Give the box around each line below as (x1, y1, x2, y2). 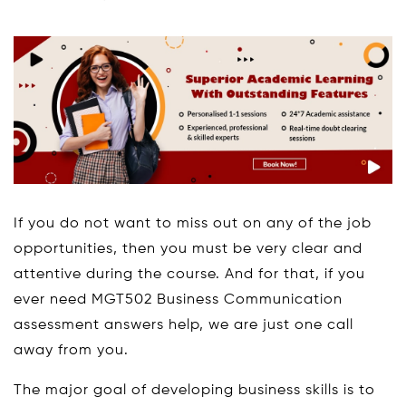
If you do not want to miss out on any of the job (14, 216, 372, 231)
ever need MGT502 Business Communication (14, 292, 343, 307)
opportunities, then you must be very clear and (14, 241, 362, 256)
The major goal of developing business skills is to (14, 382, 375, 398)
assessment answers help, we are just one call (14, 317, 353, 333)
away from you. (14, 343, 129, 358)
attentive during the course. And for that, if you (14, 266, 365, 282)
